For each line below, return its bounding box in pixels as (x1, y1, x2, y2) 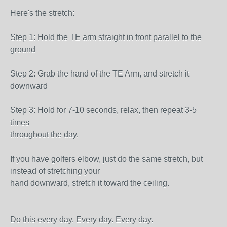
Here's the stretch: (10, 9, 74, 17)
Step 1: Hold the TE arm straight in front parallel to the (10, 33, 202, 42)
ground (10, 45, 35, 54)
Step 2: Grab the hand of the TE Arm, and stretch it (10, 69, 189, 78)
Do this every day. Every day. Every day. (10, 215, 153, 224)
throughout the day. (10, 130, 79, 139)
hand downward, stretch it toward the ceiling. (10, 179, 169, 187)
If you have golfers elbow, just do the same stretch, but (10, 155, 203, 163)
